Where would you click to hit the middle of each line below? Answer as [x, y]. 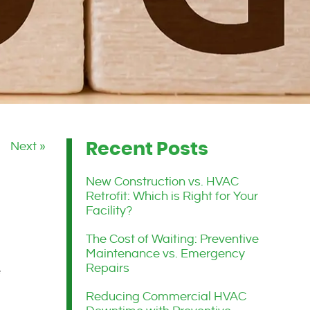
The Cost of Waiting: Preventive [172, 239]
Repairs [108, 268]
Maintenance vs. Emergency [165, 253]
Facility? [109, 210]
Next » [28, 146]
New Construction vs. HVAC [162, 181]
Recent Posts [147, 149]
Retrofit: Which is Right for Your [172, 196]
